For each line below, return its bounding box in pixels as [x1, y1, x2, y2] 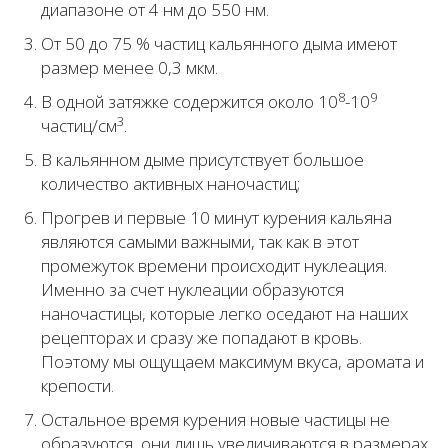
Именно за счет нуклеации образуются [41, 278, 344, 302]
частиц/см [41, 114, 117, 138]
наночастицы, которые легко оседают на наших [41, 302, 408, 326]
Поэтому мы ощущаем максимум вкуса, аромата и [41, 350, 424, 374]
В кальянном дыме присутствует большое [41, 148, 364, 172]
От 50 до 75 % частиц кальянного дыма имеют [41, 32, 397, 56]
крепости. [41, 374, 114, 398]
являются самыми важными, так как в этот [41, 230, 359, 254]
